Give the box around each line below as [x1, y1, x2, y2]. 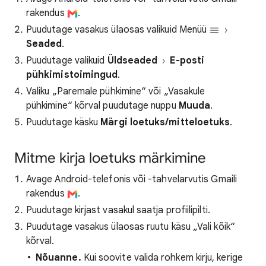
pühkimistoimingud [26, 69, 118, 81]
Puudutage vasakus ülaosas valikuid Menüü [26, 24, 210, 36]
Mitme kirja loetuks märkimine [14, 149, 206, 167]
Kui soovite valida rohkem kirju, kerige [81, 252, 243, 264]
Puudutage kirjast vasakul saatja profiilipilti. [26, 204, 210, 216]
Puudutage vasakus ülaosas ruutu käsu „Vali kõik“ [26, 221, 235, 233]
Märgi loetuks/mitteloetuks [100, 116, 230, 128]
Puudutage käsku [26, 116, 101, 128]
